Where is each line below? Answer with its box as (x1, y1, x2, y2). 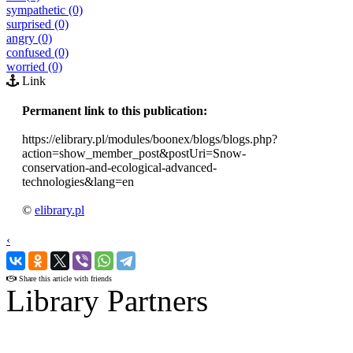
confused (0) (6, 45, 69, 59)
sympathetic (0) (6, 2, 83, 17)
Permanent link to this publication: (22, 103, 207, 117)
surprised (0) (6, 17, 69, 31)
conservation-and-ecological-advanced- (22, 160, 217, 174)
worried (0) (6, 59, 62, 73)
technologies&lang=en (22, 174, 134, 188)
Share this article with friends (17, 273, 112, 283)
